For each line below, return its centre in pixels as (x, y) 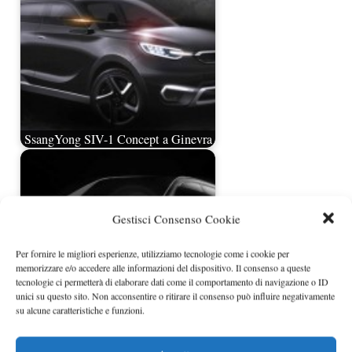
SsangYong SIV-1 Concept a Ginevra (118, 139)
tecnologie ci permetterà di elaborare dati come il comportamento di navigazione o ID (172, 281)
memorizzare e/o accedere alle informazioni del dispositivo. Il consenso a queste (163, 267)
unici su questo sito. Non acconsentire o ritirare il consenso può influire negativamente (175, 295)
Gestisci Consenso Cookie (176, 219)
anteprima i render (118, 335)
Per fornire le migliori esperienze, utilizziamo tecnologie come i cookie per (152, 253)
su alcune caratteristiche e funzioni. (80, 310)
